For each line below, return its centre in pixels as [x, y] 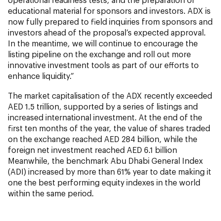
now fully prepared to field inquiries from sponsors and [110, 22]
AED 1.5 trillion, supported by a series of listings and [103, 107]
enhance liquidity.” [41, 76]
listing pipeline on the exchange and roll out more [99, 54]
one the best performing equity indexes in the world [104, 183]
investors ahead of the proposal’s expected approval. [107, 33]
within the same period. [51, 193]
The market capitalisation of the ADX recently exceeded [110, 96]
